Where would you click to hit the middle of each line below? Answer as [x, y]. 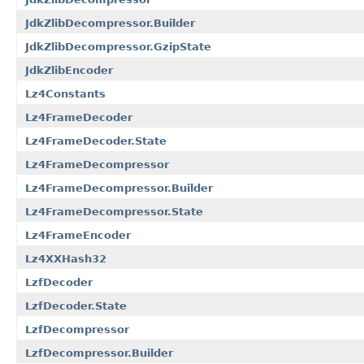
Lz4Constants [65, 93]
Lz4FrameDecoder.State [96, 141]
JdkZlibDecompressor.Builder [110, 23]
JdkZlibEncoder [69, 70]
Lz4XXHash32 [66, 258]
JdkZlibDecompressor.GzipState [118, 46]
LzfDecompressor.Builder [99, 353]
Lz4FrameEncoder [78, 235]
